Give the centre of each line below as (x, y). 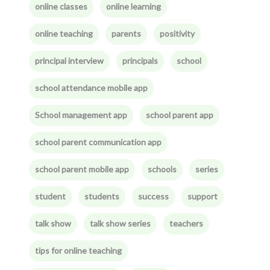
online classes (61, 6)
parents (126, 33)
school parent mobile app (82, 169)
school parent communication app (98, 142)
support (202, 196)
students (102, 196)
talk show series (120, 223)
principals (140, 61)
